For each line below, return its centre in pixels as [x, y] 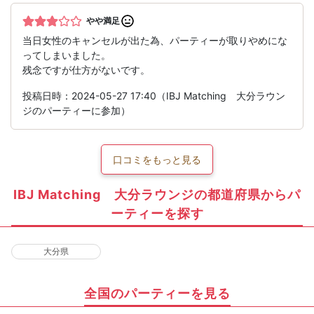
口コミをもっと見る [157, 160]
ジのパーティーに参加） [76, 111]
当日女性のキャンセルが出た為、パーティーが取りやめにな [155, 41]
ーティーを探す [157, 213]
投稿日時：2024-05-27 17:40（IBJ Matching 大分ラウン [154, 96]
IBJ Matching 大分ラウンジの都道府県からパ [157, 194]
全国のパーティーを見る [157, 293]
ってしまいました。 [67, 55]
